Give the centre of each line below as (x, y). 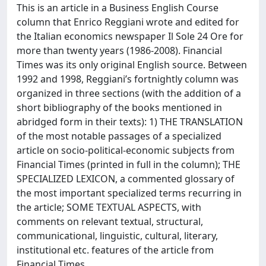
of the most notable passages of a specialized (119, 136)
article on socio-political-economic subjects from (126, 150)
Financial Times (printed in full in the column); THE (129, 164)
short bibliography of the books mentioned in (119, 107)
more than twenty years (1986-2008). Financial (119, 50)
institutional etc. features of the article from (115, 250)
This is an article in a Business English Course (118, 8)
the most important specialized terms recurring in (129, 193)
